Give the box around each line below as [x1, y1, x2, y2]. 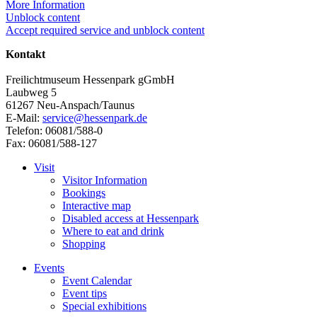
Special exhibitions [62, 299, 146, 312]
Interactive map [62, 199, 131, 212]
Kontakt [6, 47, 45, 60]
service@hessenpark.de [42, 111, 147, 124]
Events [34, 261, 64, 274]
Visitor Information [62, 173, 147, 186]
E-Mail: [6, 111, 42, 124]
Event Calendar [62, 274, 132, 287]
